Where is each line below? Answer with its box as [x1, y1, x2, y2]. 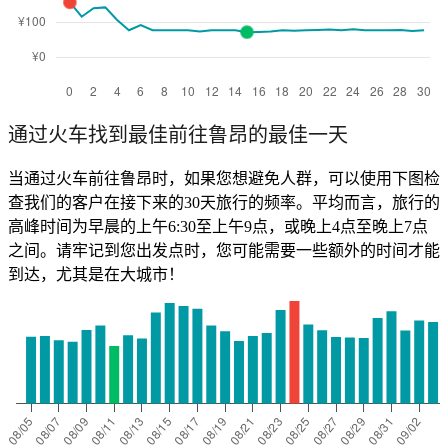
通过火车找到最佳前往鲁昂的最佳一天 [8, 124, 348, 147]
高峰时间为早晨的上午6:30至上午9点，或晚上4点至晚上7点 [8, 218, 428, 236]
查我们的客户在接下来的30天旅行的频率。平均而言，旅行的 [8, 194, 440, 212]
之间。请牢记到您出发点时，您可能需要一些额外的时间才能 [8, 242, 440, 260]
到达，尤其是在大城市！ [8, 266, 184, 284]
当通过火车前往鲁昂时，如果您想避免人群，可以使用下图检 [8, 170, 440, 188]
